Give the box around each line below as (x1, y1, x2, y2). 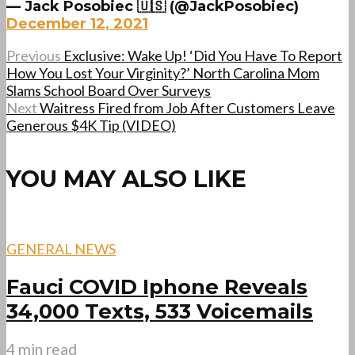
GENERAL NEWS (6, 239, 116, 258)
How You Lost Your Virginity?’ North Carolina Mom (6, 64, 319, 82)
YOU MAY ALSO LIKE (6, 164, 246, 193)
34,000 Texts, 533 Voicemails (6, 299, 313, 324)
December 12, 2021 (6, 15, 148, 33)
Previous (6, 47, 61, 65)
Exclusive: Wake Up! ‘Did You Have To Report (63, 47, 342, 65)
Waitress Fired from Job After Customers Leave (40, 99, 335, 117)
